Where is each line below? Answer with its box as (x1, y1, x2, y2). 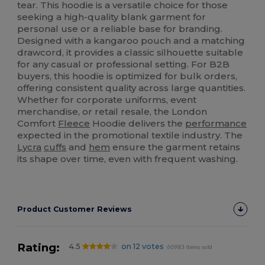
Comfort (17, 118, 59, 130)
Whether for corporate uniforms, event (17, 94, 197, 106)
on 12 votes (121, 242, 164, 251)
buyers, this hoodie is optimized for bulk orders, (17, 70, 238, 82)
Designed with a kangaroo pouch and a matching (17, 35, 245, 47)
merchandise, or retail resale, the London (17, 106, 208, 118)
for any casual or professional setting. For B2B (17, 59, 230, 70)
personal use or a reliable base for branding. (17, 23, 223, 35)
